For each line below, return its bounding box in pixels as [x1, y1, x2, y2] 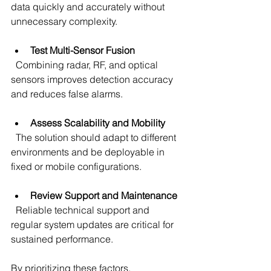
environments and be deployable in [11, 145, 167, 158]
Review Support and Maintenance [30, 189, 177, 201]
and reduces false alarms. [11, 87, 123, 100]
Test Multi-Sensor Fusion [30, 44, 135, 56]
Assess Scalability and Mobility [30, 116, 165, 129]
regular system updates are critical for [11, 218, 176, 230]
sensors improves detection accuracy [11, 73, 175, 85]
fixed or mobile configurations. [11, 160, 142, 172]
